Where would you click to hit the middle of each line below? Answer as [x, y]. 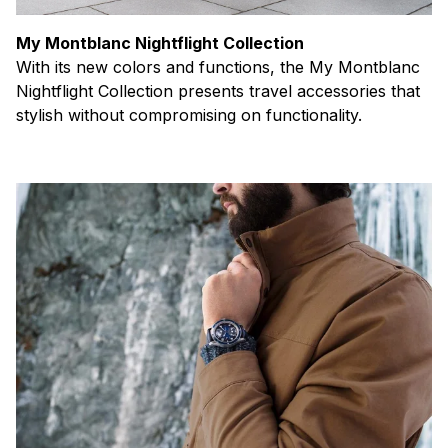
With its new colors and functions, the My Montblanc [218, 67]
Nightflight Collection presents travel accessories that [218, 91]
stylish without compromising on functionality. [189, 115]
